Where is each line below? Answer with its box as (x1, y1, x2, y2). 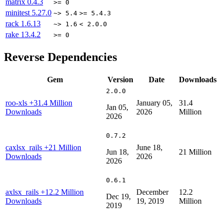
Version (107, 75, 133, 84)
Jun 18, (106, 147, 129, 156)
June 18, (136, 143, 163, 152)
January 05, (136, 98, 172, 107)
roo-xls (5, 98, 29, 107)
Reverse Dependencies (4, 50, 117, 63)
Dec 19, (106, 192, 131, 201)
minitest (5, 8, 32, 17)
